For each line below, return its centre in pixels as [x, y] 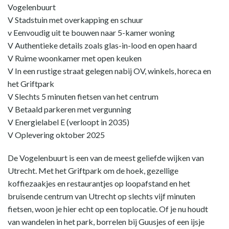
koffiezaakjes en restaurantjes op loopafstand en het [99, 183]
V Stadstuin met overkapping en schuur [75, 20]
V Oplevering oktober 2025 [56, 135]
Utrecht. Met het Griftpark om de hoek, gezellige [93, 170]
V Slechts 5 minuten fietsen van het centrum [83, 96]
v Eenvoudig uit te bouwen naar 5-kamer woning [91, 32]
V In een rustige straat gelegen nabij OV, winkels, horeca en [109, 71]
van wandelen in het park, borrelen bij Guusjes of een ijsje [106, 222]
